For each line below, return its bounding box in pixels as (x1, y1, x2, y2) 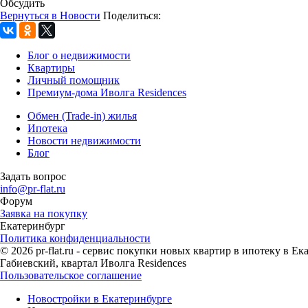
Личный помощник (27, 74, 120, 86)
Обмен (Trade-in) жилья (27, 109, 137, 122)
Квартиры (27, 61, 75, 74)
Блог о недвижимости (27, 49, 131, 61)
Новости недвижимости (27, 134, 141, 146)
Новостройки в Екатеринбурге (27, 292, 172, 305)
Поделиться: (103, 9, 161, 21)
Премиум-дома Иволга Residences (27, 86, 186, 98)
